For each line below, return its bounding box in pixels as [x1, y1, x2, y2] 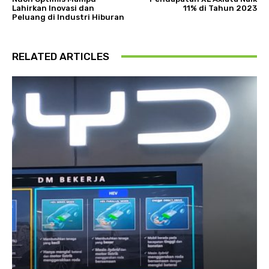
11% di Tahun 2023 [183, 3, 257, 13]
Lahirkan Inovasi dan [12, 3, 94, 13]
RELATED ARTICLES [12, 50, 109, 62]
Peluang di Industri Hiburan [12, 12, 124, 22]
